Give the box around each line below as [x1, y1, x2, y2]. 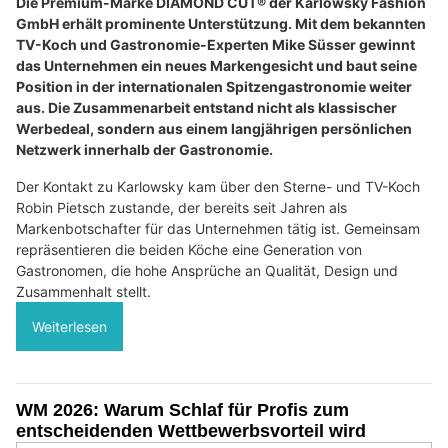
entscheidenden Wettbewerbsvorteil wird [16, 421, 366, 442]
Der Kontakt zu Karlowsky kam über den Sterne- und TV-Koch [16, 178, 420, 196]
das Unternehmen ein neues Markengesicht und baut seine [16, 57, 417, 75]
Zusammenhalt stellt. [16, 283, 151, 301]
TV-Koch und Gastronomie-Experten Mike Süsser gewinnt [16, 36, 415, 54]
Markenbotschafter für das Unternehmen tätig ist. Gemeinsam [16, 220, 420, 238]
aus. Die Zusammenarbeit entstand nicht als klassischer [16, 99, 397, 117]
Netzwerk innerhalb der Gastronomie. [16, 141, 273, 159]
